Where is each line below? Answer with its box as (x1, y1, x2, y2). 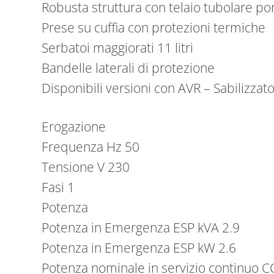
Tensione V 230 (41, 158, 130, 176)
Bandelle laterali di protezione (41, 59, 215, 77)
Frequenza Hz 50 (41, 138, 139, 155)
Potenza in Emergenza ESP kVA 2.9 (41, 218, 240, 236)
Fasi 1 (41, 178, 75, 196)
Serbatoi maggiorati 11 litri (41, 39, 193, 57)
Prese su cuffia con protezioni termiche (41, 19, 265, 37)
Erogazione (41, 117, 106, 135)
